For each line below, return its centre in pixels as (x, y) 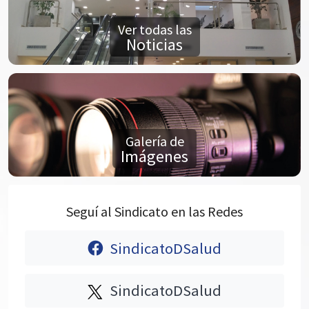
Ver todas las (154, 30)
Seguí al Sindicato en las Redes (154, 212)
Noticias (154, 45)
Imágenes (154, 157)
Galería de (154, 141)
